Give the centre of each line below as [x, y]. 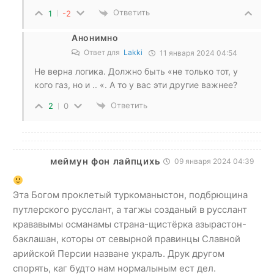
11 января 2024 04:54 [198, 53]
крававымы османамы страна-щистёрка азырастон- [130, 224]
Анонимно [95, 37]
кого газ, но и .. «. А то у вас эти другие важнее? [136, 84]
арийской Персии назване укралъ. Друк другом [119, 254]
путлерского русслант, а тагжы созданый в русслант [130, 210]
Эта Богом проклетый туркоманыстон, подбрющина [130, 195]
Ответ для [103, 52]
